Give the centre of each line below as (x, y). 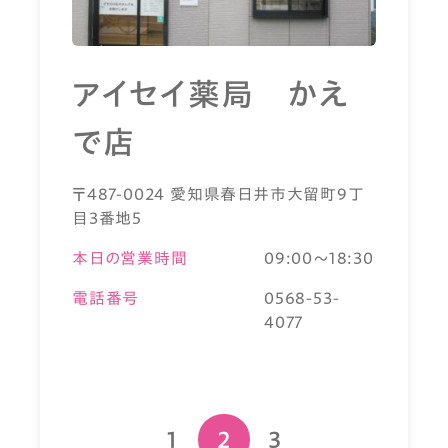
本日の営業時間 (130, 258)
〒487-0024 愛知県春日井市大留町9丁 (218, 194)
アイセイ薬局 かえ (211, 94)
